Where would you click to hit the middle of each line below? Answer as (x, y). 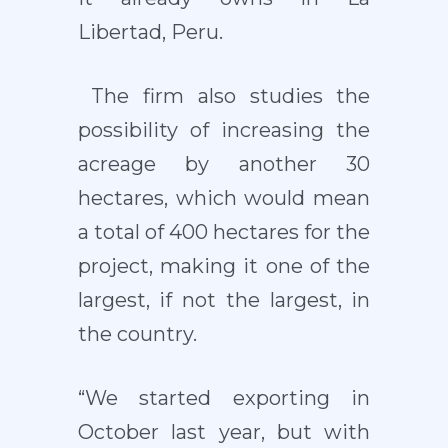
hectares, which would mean (224, 198)
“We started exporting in (224, 398)
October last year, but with (224, 432)
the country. (137, 334)
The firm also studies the (224, 96)
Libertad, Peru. (150, 32)
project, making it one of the (224, 266)
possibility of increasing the (224, 130)
